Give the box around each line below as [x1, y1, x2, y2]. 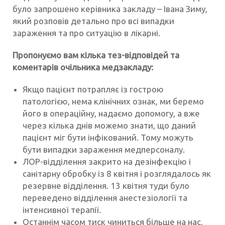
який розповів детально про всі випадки [13, 16, 174, 26]
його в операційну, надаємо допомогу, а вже [23, 108, 200, 119]
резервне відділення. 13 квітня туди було [23, 181, 189, 191]
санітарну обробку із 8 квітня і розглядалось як [23, 169, 211, 179]
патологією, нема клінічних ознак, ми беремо [23, 96, 204, 106]
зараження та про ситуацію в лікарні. [13, 28, 160, 38]
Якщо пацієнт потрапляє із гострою [23, 84, 164, 94]
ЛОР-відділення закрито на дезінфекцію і [23, 157, 191, 167]
